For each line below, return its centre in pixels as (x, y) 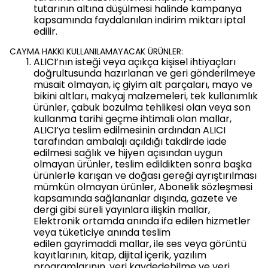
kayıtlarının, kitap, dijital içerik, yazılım (120, 255)
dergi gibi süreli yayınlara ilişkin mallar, (122, 210)
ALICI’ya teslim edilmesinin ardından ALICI (130, 130)
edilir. (45, 31)
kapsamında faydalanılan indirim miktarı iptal (139, 20)
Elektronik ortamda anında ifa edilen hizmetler (142, 221)
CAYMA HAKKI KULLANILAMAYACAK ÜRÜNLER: (96, 51)
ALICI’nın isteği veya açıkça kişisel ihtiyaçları (135, 62)
